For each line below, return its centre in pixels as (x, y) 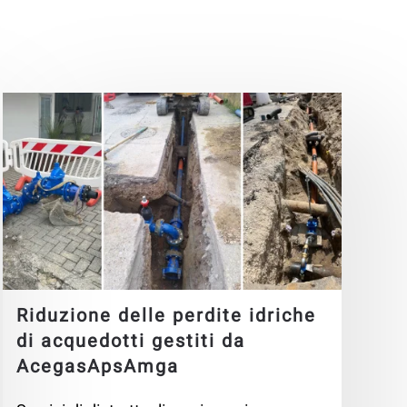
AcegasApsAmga (97, 367)
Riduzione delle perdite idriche (166, 316)
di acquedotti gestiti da (130, 342)
